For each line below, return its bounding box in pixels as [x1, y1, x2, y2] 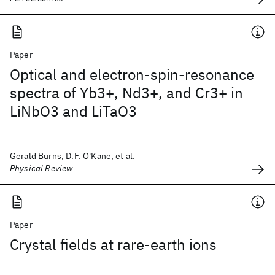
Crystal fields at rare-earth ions [10, 234, 217, 254]
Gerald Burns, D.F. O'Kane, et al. [10, 150, 136, 161]
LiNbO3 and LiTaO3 [10, 101, 137, 121]
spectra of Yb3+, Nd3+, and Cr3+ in [10, 83, 243, 103]
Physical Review [10, 163, 73, 174]
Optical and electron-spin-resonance [10, 64, 254, 84]
